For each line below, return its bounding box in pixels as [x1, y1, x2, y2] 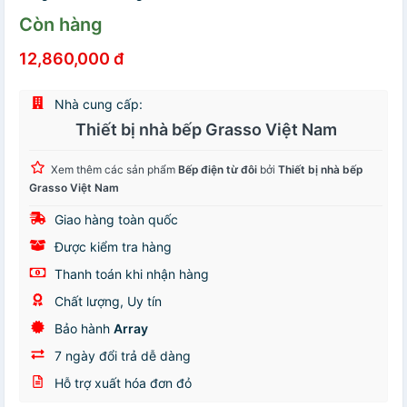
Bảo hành [51, 321, 114, 337]
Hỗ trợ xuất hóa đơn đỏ [51, 375, 192, 392]
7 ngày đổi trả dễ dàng [51, 348, 191, 364]
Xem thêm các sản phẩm [51, 163, 178, 177]
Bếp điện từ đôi [178, 163, 257, 177]
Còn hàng [19, 14, 103, 36]
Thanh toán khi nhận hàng [51, 266, 209, 283]
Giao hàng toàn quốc [51, 212, 178, 228]
